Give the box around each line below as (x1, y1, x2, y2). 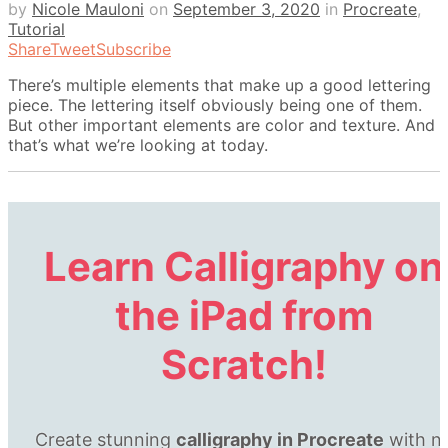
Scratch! (161, 339, 327, 389)
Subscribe (96, 38, 171, 59)
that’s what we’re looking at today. (8, 134, 268, 155)
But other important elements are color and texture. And (8, 114, 435, 135)
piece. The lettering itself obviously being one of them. (8, 94, 422, 115)
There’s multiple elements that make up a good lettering (8, 74, 431, 95)
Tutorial (8, 18, 65, 39)
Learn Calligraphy (44, 241, 394, 291)
